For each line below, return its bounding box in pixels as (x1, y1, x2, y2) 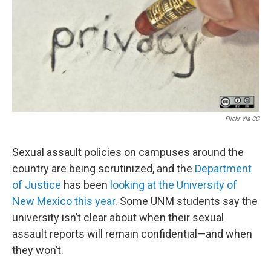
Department (195, 162, 252, 175)
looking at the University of (110, 178, 237, 192)
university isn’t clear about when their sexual (12, 211, 224, 224)
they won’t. (12, 244, 64, 257)
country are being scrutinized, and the (12, 162, 195, 175)
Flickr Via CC (225, 115, 259, 123)
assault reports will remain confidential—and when (12, 227, 252, 241)
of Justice (12, 178, 61, 192)
